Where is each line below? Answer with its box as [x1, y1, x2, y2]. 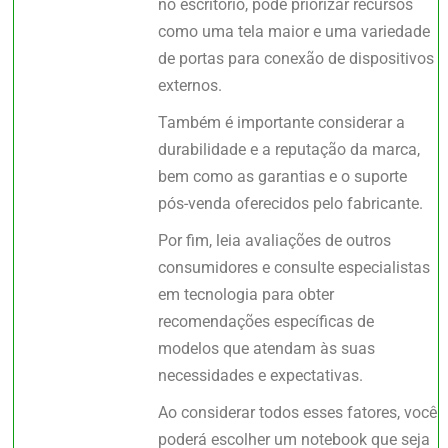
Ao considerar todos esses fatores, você [158, 403, 438, 423]
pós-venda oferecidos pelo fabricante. [158, 194, 424, 214]
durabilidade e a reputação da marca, [158, 140, 421, 160]
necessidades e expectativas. [158, 366, 364, 386]
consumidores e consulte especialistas [158, 258, 431, 278]
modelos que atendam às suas [158, 339, 376, 359]
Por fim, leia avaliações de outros [158, 231, 392, 251]
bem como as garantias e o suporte [158, 167, 408, 187]
